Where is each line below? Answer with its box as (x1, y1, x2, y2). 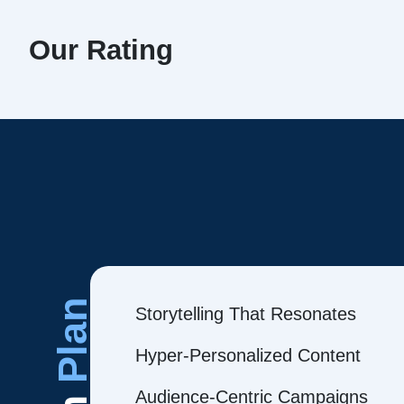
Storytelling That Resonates (135, 304, 356, 324)
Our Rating (29, 34, 173, 66)
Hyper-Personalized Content (135, 345, 361, 365)
